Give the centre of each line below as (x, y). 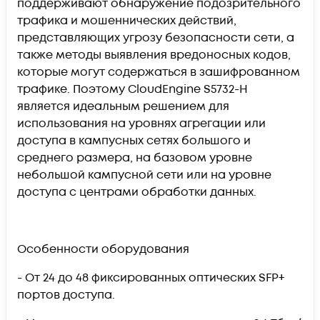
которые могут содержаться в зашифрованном (159, 72)
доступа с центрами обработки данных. (137, 192)
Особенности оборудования (103, 249)
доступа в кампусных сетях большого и (134, 140)
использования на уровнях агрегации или (141, 123)
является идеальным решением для (123, 106)
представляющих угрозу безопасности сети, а (156, 37)
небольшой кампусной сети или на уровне (144, 175)
